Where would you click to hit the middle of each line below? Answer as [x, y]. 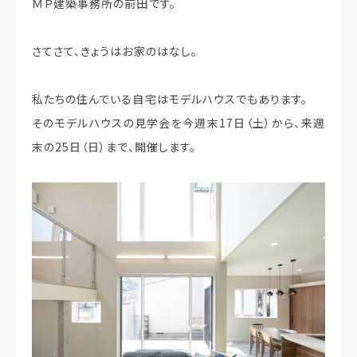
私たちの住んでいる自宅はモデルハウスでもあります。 [170, 98]
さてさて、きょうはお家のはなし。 [115, 51]
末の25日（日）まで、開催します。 [114, 146]
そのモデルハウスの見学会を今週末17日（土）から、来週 [178, 122]
